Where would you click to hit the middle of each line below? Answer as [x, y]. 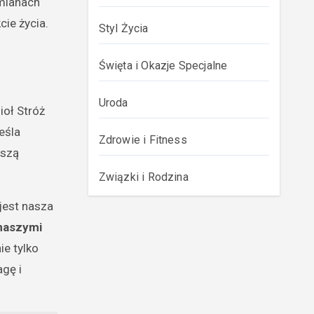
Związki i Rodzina [143, 177]
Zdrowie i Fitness [143, 140]
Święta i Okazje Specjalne [163, 66]
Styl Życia [123, 28]
